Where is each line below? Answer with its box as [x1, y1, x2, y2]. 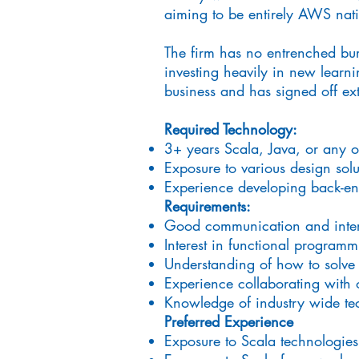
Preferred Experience [164, 312, 293, 331]
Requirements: [164, 196, 251, 216]
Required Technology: [164, 119, 297, 139]
